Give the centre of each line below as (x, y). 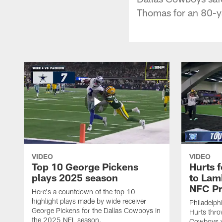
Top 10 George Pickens (85, 166)
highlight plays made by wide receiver (89, 201)
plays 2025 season (75, 177)
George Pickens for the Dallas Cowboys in (96, 210)
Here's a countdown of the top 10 (83, 191)
